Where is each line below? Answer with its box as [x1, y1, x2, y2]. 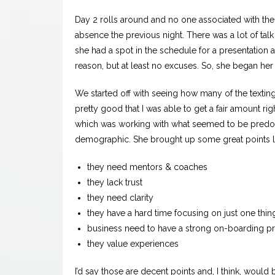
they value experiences [87, 239, 179, 249]
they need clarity [87, 193, 153, 203]
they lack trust [87, 177, 142, 188]
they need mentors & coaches [87, 162, 207, 172]
